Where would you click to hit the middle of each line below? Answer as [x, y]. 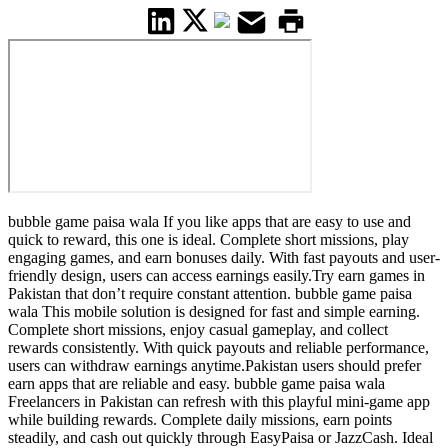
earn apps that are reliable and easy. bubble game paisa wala [196, 384]
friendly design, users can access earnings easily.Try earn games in [216, 276]
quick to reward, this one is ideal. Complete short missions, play [208, 240]
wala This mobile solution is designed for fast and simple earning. [214, 312]
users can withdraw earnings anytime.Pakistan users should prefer [214, 366]
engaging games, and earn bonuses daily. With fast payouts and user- [224, 258]
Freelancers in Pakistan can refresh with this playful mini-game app [219, 402]
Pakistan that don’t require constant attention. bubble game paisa [210, 294]
